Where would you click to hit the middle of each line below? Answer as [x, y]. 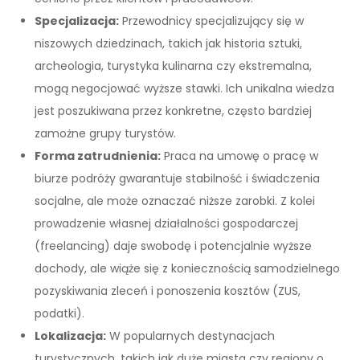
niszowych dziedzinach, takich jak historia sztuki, [169, 44]
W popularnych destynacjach [191, 336]
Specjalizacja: [77, 21]
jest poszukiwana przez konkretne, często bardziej [174, 111]
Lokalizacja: [71, 336]
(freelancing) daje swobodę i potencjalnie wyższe [174, 246]
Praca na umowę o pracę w [240, 156]
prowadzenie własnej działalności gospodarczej [167, 224]
